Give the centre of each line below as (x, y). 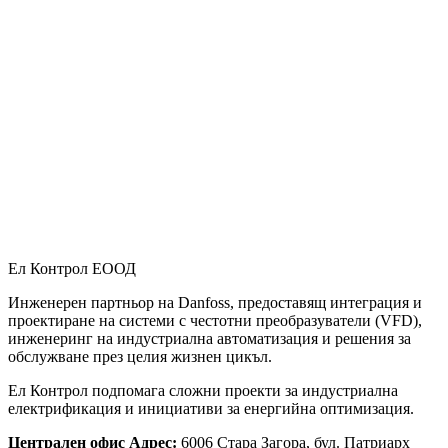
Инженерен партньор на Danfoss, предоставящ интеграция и (215, 303)
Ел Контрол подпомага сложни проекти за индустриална (203, 391)
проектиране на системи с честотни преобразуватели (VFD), (215, 321)
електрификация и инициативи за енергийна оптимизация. (211, 409)
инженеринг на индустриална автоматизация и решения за (209, 339)
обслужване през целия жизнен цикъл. (140, 357)
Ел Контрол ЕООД (72, 269)
